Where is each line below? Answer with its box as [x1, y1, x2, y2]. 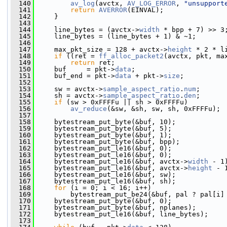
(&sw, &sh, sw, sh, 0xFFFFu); [107, 105, 220, 112]
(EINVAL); [127, 6, 164, 14]
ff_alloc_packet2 [99, 52, 164, 60]
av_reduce [70, 105, 107, 112]
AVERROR [99, 6, 127, 14]
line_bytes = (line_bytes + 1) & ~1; [34, 32, 196, 40]
